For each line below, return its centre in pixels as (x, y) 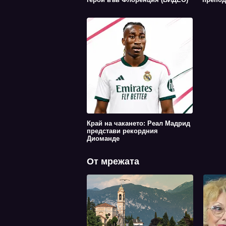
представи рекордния (122, 131)
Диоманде (103, 138)
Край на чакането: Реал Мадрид (138, 123)
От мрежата (113, 161)
